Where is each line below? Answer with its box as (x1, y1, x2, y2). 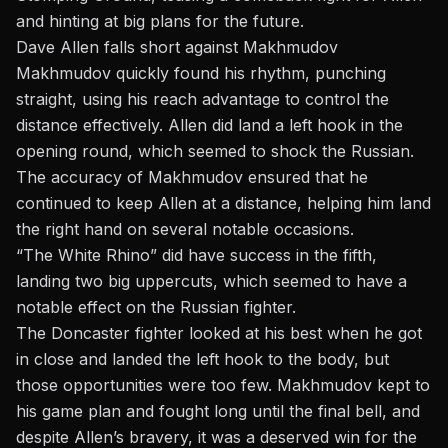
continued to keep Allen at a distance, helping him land (16, 192, 431, 213)
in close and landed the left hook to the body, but (16, 348, 389, 369)
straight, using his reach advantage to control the (16, 88, 389, 109)
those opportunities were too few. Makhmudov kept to (16, 374, 430, 395)
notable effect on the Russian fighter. (16, 296, 296, 317)
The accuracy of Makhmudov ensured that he (16, 166, 368, 187)
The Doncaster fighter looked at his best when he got (16, 322, 422, 343)
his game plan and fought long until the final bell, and (16, 400, 420, 421)
